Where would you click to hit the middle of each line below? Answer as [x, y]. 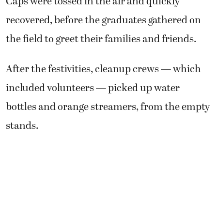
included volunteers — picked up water [93, 88]
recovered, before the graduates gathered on [103, 21]
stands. [22, 126]
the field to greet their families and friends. [101, 39]
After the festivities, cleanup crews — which [103, 69]
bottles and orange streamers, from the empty [108, 107]
